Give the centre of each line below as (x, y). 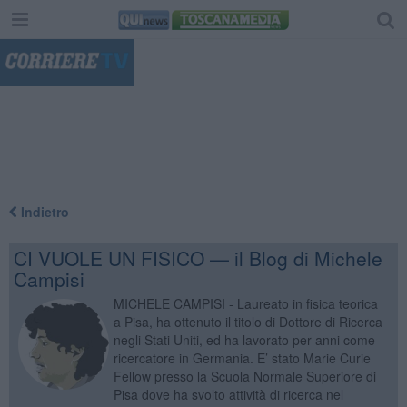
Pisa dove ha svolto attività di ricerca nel (228, 394)
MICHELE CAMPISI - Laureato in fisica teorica (245, 303)
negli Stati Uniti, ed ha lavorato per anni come (244, 339)
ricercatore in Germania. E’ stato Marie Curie (242, 357)
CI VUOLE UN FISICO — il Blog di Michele (198, 258)
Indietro (43, 211)
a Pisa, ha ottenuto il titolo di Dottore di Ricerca (248, 321)
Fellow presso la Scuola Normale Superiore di (244, 376)
